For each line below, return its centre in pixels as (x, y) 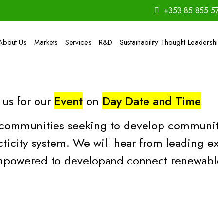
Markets (46, 42)
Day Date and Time (152, 101)
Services (78, 42)
